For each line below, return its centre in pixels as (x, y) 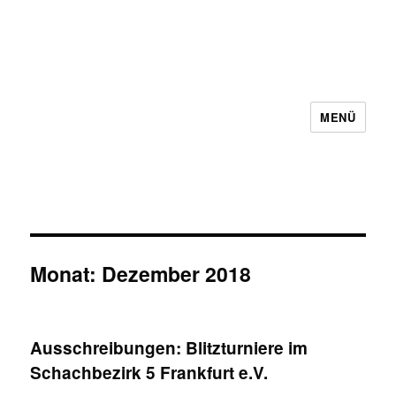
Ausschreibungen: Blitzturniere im (169, 348)
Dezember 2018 (177, 274)
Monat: (66, 274)
